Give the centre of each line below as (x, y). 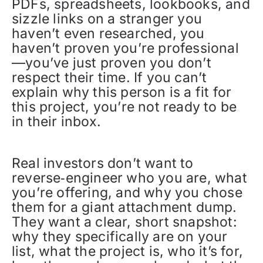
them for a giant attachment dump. (124, 207)
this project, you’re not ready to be (124, 107)
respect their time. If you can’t (109, 77)
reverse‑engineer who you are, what (129, 178)
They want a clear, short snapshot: (124, 222)
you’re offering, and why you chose (127, 193)
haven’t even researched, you (108, 33)
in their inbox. (56, 122)
